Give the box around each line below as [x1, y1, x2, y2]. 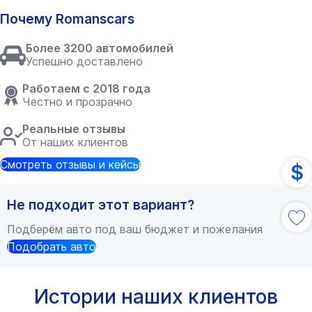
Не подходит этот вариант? [7, 196, 194, 213]
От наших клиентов [22, 135, 128, 149]
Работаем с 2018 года [22, 81, 150, 95]
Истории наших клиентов [34, 285, 278, 309]
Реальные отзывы [22, 122, 125, 136]
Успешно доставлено [26, 54, 143, 68]
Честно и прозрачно [22, 95, 132, 109]
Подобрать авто [7, 240, 96, 253]
